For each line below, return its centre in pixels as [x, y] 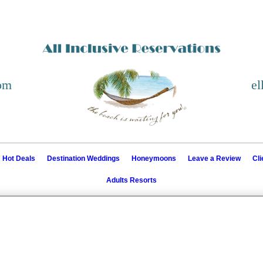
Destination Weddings [83, 158]
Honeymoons [154, 158]
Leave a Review [214, 158]
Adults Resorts [131, 180]
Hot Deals [19, 158]
